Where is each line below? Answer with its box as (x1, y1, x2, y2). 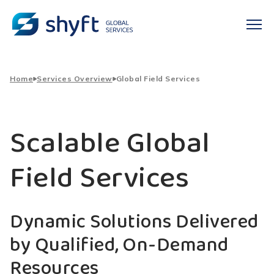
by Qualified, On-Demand (10, 230, 229, 261)
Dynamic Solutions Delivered (10, 207, 259, 238)
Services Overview (37, 74, 113, 83)
